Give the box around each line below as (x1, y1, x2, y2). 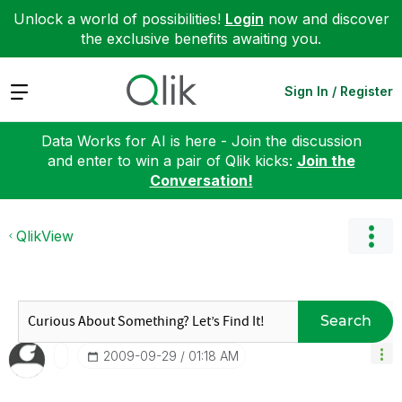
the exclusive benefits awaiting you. (81, 30, 321, 48)
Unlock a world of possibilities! (13, 10, 225, 28)
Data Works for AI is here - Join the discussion (40, 131, 362, 150)
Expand (9, 81, 60, 100)
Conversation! (149, 170, 253, 189)
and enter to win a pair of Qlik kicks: (47, 151, 297, 170)
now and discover (263, 10, 389, 28)
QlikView (16, 226, 74, 245)
